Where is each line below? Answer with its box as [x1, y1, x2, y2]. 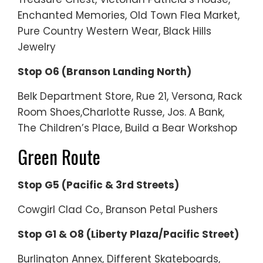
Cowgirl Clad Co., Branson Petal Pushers [18, 202, 218, 217]
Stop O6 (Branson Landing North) [18, 64, 191, 79]
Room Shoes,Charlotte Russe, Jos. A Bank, [18, 104, 224, 119]
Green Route [18, 142, 100, 170]
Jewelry [18, 39, 56, 54]
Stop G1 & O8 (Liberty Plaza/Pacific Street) [18, 227, 239, 241]
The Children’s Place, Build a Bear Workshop [18, 120, 237, 135]
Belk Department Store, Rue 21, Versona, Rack [18, 89, 242, 103]
